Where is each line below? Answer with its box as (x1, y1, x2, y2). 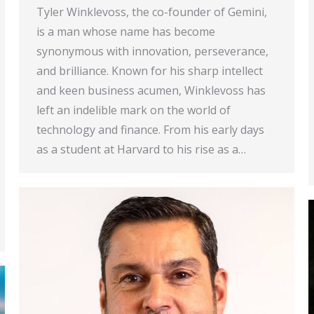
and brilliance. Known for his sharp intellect (36, 62, 263, 78)
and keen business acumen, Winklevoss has (36, 82, 266, 98)
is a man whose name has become (36, 23, 215, 39)
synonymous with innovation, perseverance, (36, 43, 268, 59)
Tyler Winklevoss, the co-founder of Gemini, (36, 4, 267, 20)
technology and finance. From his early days (36, 121, 264, 137)
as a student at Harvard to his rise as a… (36, 141, 246, 157)
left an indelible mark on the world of (36, 102, 231, 118)
